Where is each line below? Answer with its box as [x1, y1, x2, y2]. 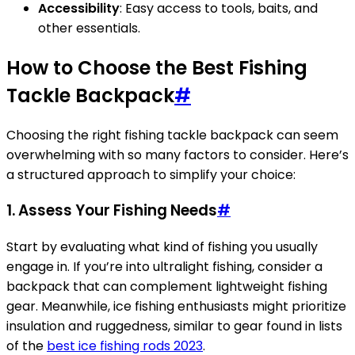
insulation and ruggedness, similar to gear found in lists [6, 317, 342, 336]
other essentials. [38, 18, 140, 37]
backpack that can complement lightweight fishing [6, 277, 327, 296]
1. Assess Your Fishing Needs [6, 200, 217, 222]
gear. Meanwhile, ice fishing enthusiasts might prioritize [6, 297, 346, 316]
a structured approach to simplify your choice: [6, 165, 296, 184]
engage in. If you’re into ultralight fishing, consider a [6, 258, 323, 277]
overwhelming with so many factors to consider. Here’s [6, 145, 349, 164]
